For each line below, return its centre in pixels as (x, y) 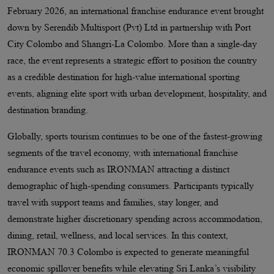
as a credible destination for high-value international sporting (123, 77)
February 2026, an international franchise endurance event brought (135, 11)
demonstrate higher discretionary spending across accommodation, (135, 219)
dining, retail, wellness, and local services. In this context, (117, 235)
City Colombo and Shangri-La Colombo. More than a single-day (132, 44)
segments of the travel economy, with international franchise (122, 153)
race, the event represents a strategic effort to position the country (132, 61)
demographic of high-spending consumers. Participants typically (130, 186)
